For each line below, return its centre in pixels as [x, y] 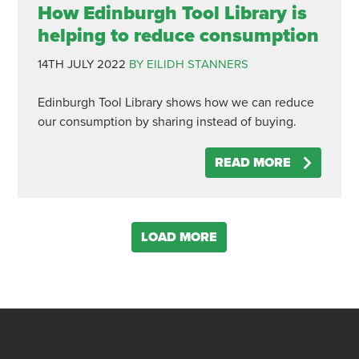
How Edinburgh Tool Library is [172, 13]
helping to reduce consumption [178, 36]
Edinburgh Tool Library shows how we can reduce [175, 103]
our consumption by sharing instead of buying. [167, 122]
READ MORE [253, 163]
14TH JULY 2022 [81, 64]
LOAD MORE [179, 237]
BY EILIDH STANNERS [188, 64]
